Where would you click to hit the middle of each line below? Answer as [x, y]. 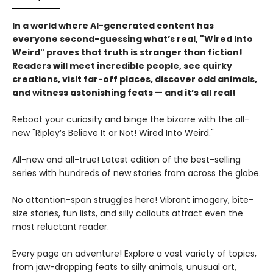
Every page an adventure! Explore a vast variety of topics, [134, 253]
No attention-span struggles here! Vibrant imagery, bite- [133, 200]
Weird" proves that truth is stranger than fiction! [127, 52]
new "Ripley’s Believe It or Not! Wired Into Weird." [113, 133]
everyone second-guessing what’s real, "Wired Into [133, 39]
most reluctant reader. [61, 227]
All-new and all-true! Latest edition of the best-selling [126, 160]
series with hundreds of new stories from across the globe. [136, 173]
